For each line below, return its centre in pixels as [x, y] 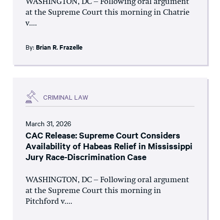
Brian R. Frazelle [59, 47]
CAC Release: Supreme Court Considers [103, 135]
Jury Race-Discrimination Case [86, 157]
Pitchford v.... [49, 202]
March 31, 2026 [48, 124]
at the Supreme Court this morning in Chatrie [108, 13]
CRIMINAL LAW [66, 96]
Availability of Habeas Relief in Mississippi [109, 146]
